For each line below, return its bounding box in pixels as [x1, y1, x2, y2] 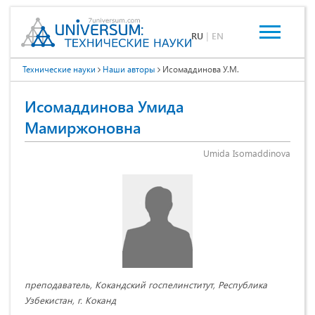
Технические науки [22, 63, 96, 75]
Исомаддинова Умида [25, 96, 184, 117]
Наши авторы [103, 63, 155, 75]
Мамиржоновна [25, 117, 141, 139]
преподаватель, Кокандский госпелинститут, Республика [25, 278, 267, 291]
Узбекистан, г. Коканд [25, 294, 116, 307]
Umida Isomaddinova [203, 147, 290, 160]
